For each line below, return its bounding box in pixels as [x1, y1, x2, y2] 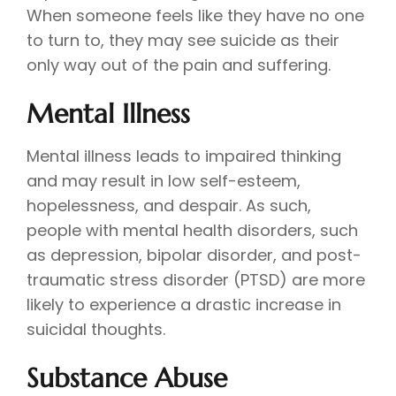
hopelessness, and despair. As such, [27, 194, 311, 217]
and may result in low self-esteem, [27, 170, 301, 193]
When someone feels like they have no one [27, 4, 364, 27]
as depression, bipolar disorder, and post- [27, 244, 362, 267]
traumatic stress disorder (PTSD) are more [27, 269, 365, 292]
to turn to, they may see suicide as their [27, 29, 339, 52]
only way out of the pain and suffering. [27, 54, 331, 77]
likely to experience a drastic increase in [27, 293, 341, 316]
